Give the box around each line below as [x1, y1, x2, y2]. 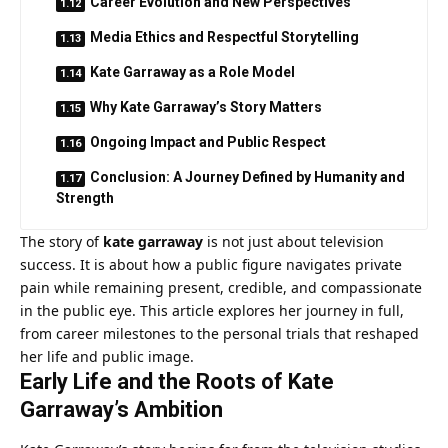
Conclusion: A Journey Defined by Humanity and [90, 168, 405, 185]
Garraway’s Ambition [20, 396, 223, 422]
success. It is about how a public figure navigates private [20, 254, 402, 274]
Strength [56, 189, 114, 206]
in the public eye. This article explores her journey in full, [20, 300, 404, 320]
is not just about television [203, 231, 384, 251]
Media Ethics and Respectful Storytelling [90, 28, 359, 45]
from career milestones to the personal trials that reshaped [20, 323, 419, 343]
